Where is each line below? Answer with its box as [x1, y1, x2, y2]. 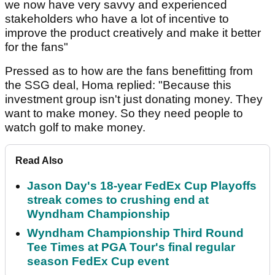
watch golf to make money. [5, 121, 145, 134]
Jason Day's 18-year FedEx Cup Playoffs [27, 179, 257, 193]
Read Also [15, 155, 63, 166]
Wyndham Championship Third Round [27, 227, 244, 240]
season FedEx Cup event [27, 255, 169, 268]
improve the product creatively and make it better [5, 26, 261, 40]
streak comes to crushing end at [27, 193, 209, 207]
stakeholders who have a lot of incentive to [5, 12, 229, 26]
